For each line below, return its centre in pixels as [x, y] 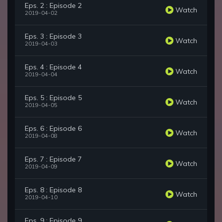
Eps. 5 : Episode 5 [53, 98]
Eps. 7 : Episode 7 [53, 159]
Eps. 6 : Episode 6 [53, 129]
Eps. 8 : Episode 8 [53, 190]
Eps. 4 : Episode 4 [53, 67]
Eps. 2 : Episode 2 [53, 6]
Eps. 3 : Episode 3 [53, 36]
